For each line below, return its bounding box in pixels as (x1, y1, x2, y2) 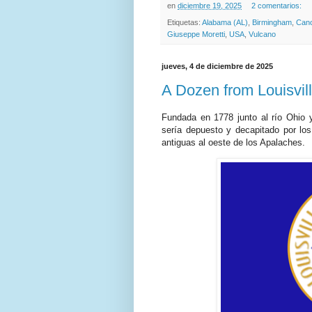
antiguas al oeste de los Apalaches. (162, 136, 305, 148)
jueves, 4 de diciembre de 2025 (162, 61, 273, 70)
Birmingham (252, 17, 292, 26)
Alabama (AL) (202, 17, 248, 26)
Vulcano (249, 29, 276, 38)
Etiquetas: (167, 17, 202, 26)
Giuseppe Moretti (167, 29, 225, 38)
